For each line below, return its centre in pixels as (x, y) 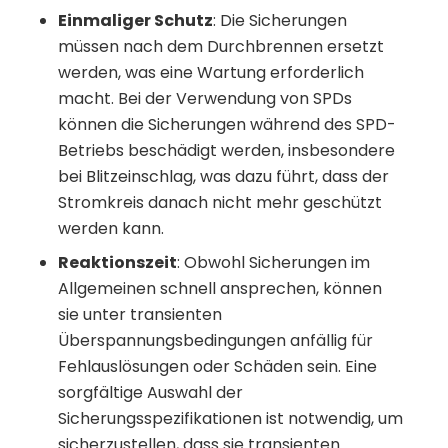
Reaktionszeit (117, 262)
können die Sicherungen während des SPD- (227, 124)
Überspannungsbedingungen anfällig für (215, 340)
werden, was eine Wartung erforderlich (211, 72)
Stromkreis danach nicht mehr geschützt (220, 202)
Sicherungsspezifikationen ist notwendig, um (230, 418)
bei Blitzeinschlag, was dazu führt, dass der (223, 176)
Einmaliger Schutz (135, 20)
